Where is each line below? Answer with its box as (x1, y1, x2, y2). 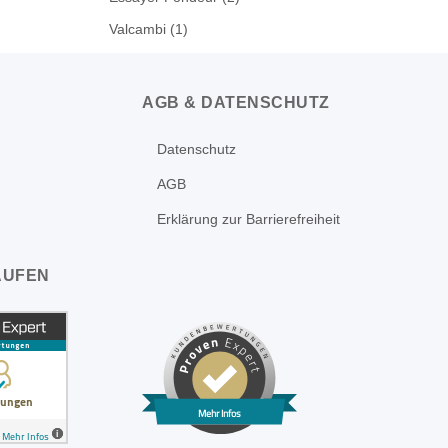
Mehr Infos (197, 406, 242, 420)
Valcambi (108, 20, 166, 37)
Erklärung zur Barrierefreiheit (157, 210, 340, 227)
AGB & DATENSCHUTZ (142, 93, 330, 111)
